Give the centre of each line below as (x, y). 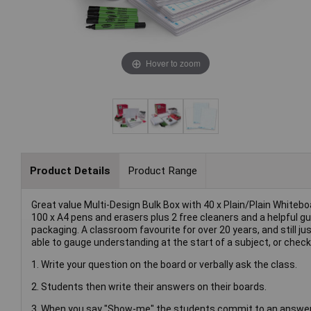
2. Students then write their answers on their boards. (149, 287)
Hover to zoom (173, 62)
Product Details (70, 170)
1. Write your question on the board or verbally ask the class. (164, 265)
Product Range (162, 170)
